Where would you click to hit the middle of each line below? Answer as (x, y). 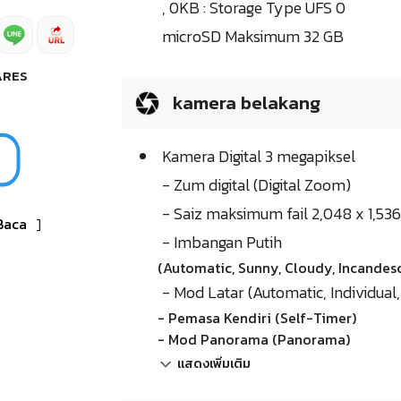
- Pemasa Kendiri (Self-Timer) (257, 318)
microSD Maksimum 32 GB (253, 37)
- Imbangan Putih (222, 243)
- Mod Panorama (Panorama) (254, 340)
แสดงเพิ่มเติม (214, 364)
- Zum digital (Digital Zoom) (256, 185)
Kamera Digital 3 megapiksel (259, 157)
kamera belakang (244, 103)
